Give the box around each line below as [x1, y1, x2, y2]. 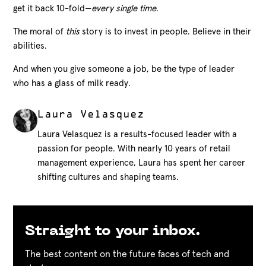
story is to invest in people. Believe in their [82, 27, 252, 37]
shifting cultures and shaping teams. [37, 173, 179, 182]
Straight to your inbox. [25, 224, 201, 239]
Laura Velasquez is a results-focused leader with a [37, 130, 237, 140]
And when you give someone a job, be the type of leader [13, 65, 235, 74]
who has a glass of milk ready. [13, 79, 131, 88]
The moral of [13, 27, 66, 37]
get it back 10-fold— [13, 4, 92, 14]
